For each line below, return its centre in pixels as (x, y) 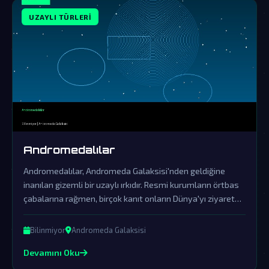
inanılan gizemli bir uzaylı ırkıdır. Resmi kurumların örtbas (131, 185)
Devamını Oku (52, 252)
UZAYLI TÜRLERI (60, 17)
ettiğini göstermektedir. (69, 212)
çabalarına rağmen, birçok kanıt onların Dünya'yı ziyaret (129, 198)
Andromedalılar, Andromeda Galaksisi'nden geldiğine (124, 171)
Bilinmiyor (48, 230)
